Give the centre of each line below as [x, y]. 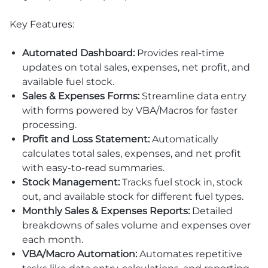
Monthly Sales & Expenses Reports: [106, 211]
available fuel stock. [68, 81]
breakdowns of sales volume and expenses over [136, 225]
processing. [49, 124]
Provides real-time [179, 53]
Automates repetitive [189, 254]
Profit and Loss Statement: [86, 139]
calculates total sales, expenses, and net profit [131, 153]
